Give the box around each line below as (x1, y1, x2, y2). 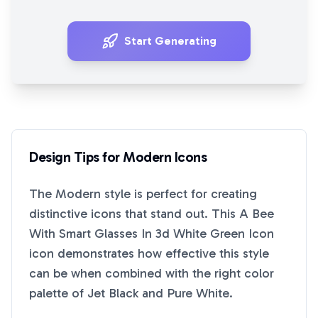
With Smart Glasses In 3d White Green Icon (29, 226, 274, 241)
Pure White (167, 285, 229, 301)
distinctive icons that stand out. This (29, 206, 239, 221)
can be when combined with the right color (29, 265, 274, 281)
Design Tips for (29, 148, 123, 165)
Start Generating (124, 34, 216, 48)
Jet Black (87, 285, 138, 301)
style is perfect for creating (101, 186, 257, 202)
